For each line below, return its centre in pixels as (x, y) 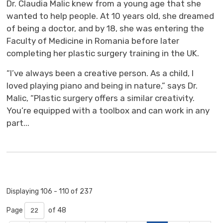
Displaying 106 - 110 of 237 (50, 192)
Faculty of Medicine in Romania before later (93, 41)
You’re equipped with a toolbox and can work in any (108, 111)
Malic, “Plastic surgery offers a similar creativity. (101, 98)
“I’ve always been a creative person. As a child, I (100, 73)
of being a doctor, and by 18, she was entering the (106, 29)
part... (18, 123)
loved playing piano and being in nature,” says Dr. (102, 86)
